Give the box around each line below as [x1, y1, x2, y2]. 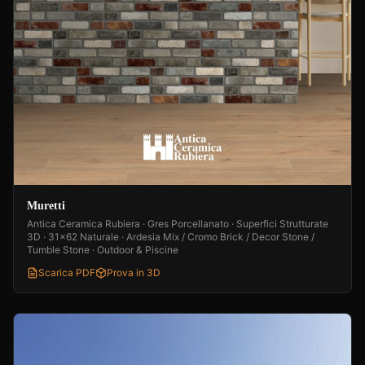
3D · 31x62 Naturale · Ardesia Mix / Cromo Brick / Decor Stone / [27, 231, 314, 244]
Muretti [27, 200, 65, 213]
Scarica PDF [38, 266, 95, 279]
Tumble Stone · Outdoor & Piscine [27, 244, 178, 257]
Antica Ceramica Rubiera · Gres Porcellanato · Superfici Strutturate [27, 218, 328, 231]
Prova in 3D [107, 266, 161, 279]
